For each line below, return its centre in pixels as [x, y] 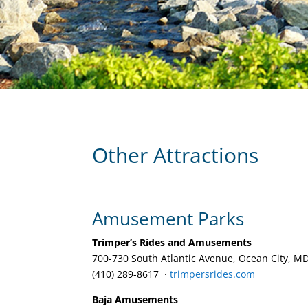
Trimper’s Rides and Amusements [172, 242]
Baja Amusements [135, 299]
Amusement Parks [168, 218]
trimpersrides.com [213, 274]
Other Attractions [176, 155]
